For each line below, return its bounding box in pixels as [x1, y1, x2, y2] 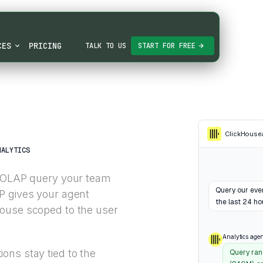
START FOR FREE [138, 41, 195, 50]
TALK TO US [85, 41, 126, 50]
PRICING [28, 40, 62, 51]
